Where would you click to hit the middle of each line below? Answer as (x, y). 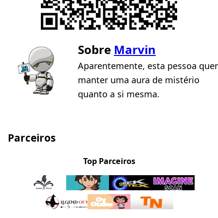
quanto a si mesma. (119, 94)
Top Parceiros (109, 161)
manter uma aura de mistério (139, 80)
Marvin (135, 49)
